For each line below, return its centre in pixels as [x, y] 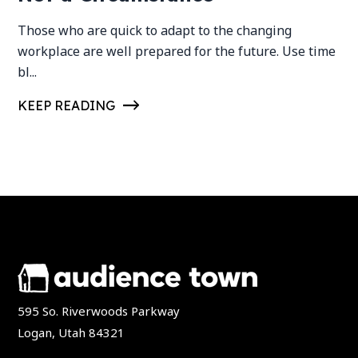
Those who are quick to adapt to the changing [155, 30]
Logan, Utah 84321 [72, 332]
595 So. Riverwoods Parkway [99, 310]
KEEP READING [67, 105]
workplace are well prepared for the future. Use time [177, 51]
